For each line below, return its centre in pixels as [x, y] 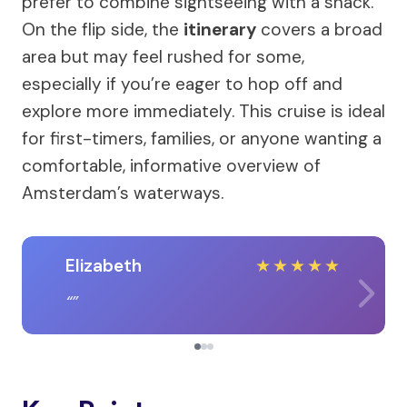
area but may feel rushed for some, [163, 57]
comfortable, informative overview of [171, 166]
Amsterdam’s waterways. [123, 193]
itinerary [220, 30]
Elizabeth [104, 266]
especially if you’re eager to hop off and [182, 84]
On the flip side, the [103, 30]
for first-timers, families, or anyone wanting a [202, 139]
